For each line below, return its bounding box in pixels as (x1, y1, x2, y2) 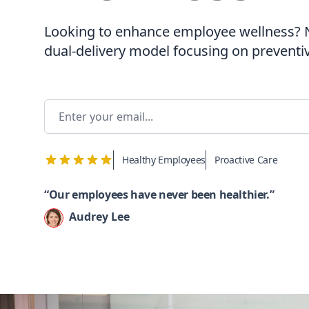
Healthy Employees (122, 153, 206, 166)
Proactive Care (215, 153, 278, 166)
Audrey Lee (69, 209, 130, 224)
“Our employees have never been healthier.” (44, 187, 275, 202)
